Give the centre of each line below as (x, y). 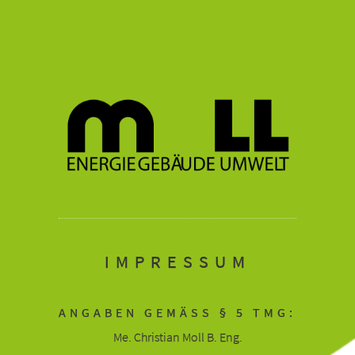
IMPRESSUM (177, 261)
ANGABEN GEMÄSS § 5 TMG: (174, 312)
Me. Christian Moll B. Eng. (177, 336)
